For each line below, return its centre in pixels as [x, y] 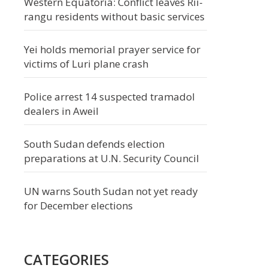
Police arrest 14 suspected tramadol [109, 97]
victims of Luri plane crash [86, 64]
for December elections [78, 205]
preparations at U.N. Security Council [112, 158]
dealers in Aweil [61, 111]
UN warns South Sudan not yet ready [111, 191]
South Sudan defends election [94, 144]
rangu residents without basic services [114, 16]
